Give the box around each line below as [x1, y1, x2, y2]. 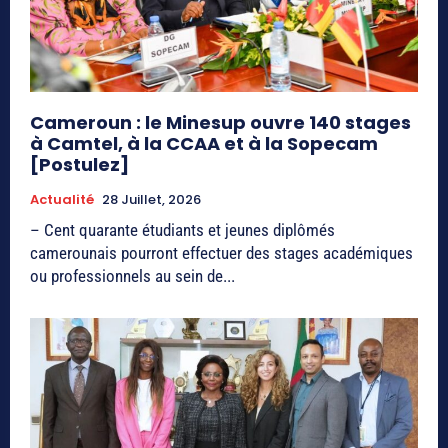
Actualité [30, 189, 94, 209]
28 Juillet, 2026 [102, 189, 201, 209]
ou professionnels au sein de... [30, 265, 235, 286]
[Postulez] [30, 151, 129, 177]
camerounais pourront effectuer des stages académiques [30, 242, 413, 263]
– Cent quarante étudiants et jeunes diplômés [30, 219, 335, 240]
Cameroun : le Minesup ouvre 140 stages [30, 109, 411, 135]
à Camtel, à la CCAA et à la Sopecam [30, 130, 378, 156]
